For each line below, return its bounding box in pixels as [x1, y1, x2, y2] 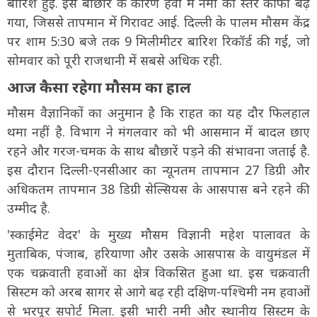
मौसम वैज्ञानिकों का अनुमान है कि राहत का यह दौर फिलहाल [7, 103, 310, 121]
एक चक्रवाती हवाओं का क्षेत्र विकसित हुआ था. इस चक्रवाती [7, 263, 310, 281]
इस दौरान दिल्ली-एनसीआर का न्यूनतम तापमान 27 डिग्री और [7, 161, 310, 178]
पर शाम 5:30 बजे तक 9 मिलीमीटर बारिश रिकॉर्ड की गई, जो [7, 32, 310, 50]
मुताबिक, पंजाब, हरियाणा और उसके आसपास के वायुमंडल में [7, 244, 310, 262]
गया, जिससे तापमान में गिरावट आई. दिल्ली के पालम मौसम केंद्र [7, 13, 310, 30]
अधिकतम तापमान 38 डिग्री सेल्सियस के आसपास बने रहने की [7, 180, 310, 197]
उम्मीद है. [7, 199, 50, 217]
